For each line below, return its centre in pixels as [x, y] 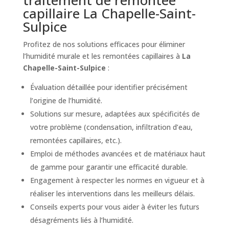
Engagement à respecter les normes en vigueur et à [117, 180]
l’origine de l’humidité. [66, 100]
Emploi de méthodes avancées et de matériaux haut [118, 153]
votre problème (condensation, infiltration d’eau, [111, 127]
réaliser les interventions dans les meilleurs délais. [112, 193]
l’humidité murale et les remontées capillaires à [102, 56]
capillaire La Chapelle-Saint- [109, 13]
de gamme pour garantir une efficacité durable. [109, 167]
